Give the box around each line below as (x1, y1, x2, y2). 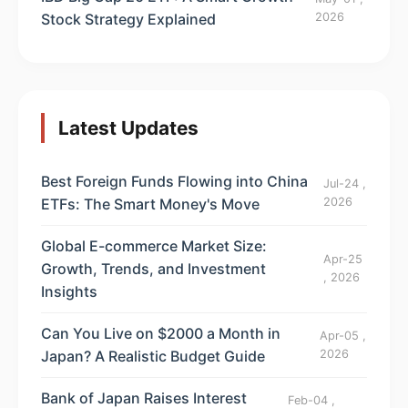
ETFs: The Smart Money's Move (41, 194, 260, 213)
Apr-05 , (320, 328, 367, 342)
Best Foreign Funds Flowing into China (41, 171, 308, 190)
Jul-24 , (323, 176, 367, 190)
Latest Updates (58, 116, 199, 139)
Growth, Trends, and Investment (41, 259, 266, 278)
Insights (41, 281, 97, 301)
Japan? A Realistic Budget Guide (41, 346, 265, 365)
